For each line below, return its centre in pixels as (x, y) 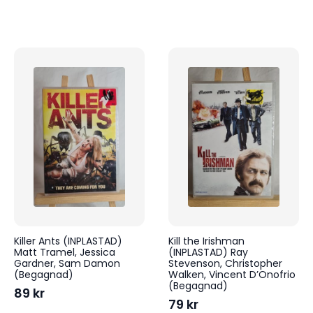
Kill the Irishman (206, 241)
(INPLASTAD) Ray (208, 252)
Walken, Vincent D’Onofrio (232, 274)
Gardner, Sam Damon (67, 263)
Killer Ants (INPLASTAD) (68, 241)
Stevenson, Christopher (225, 263)
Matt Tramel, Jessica (65, 252)
